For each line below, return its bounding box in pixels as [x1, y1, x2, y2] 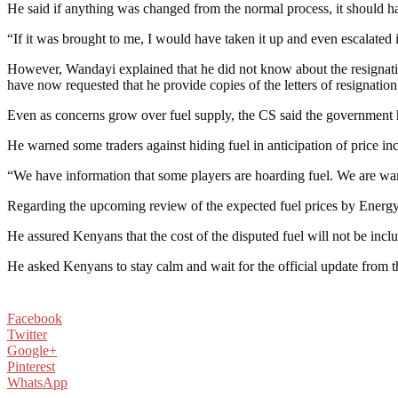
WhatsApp [7, 374, 68, 390]
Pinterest [7, 358, 55, 374]
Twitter [7, 326, 47, 342]
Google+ [7, 342, 57, 358]
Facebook [7, 310, 62, 326]
